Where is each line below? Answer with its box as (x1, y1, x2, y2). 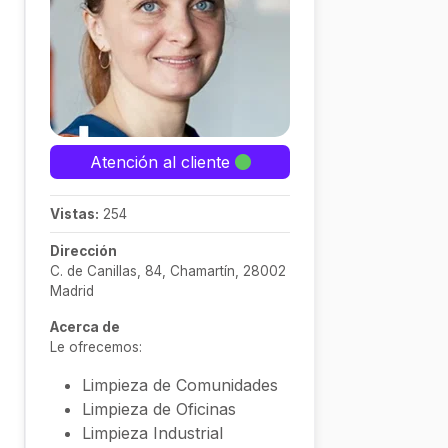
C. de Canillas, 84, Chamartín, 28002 (50, 263, 286, 279)
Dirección (50, 243, 117, 259)
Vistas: (50, 206, 99, 222)
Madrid (50, 283, 94, 299)
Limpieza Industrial (82, 423, 223, 443)
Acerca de (50, 319, 120, 335)
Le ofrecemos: (50, 339, 142, 355)
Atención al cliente (89, 152, 235, 172)
